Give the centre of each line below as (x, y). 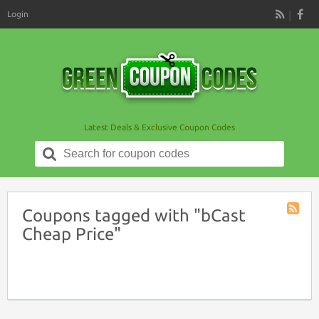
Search (78, 147)
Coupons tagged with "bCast (134, 215)
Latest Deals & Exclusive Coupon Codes (159, 127)
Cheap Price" (72, 234)
